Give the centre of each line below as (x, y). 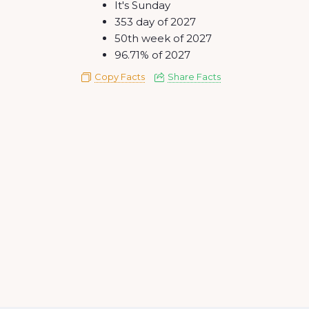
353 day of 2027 (155, 22)
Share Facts (194, 77)
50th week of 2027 (163, 38)
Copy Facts (120, 77)
